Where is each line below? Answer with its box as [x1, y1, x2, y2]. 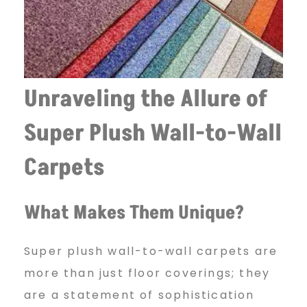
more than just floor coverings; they [24, 265, 271, 282]
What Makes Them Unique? [24, 200, 244, 227]
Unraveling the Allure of [24, 84, 268, 116]
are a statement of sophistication [24, 287, 255, 304]
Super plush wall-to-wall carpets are [24, 243, 278, 260]
